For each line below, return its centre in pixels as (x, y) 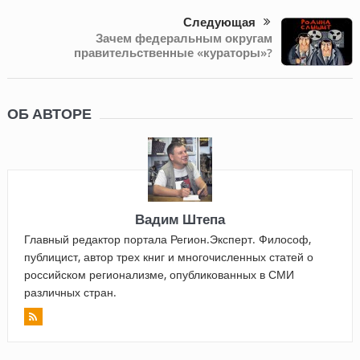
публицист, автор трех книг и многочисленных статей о (168, 257)
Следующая (220, 23)
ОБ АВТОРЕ (49, 114)
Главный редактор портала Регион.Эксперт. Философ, (167, 239)
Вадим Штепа (180, 219)
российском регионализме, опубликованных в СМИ (159, 275)
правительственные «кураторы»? (174, 53)
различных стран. (70, 292)
